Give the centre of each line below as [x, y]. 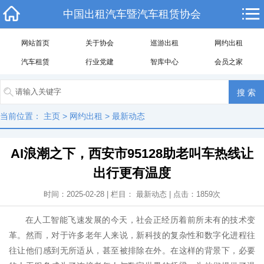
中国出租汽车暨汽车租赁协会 [132, 14]
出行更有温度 [132, 173]
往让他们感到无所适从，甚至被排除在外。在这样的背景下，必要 [132, 250]
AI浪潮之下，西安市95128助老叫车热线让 [132, 154]
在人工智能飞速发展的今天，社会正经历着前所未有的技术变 [140, 220]
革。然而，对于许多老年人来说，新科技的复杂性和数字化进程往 [132, 235]
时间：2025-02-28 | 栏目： [90, 194]
